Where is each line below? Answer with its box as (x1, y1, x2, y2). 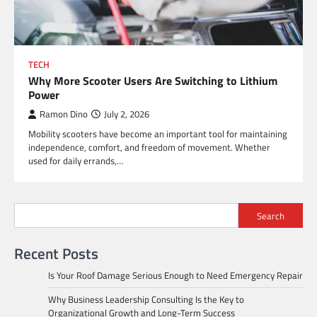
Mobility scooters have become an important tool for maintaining (28, 127, 287, 142)
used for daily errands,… (28, 154, 123, 168)
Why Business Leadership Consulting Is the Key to (48, 292, 244, 307)
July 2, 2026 (104, 108, 149, 122)
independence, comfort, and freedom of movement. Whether (28, 140, 270, 155)
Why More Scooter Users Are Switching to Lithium (28, 72, 277, 90)
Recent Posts (14, 242, 98, 265)
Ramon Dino (40, 108, 88, 122)
